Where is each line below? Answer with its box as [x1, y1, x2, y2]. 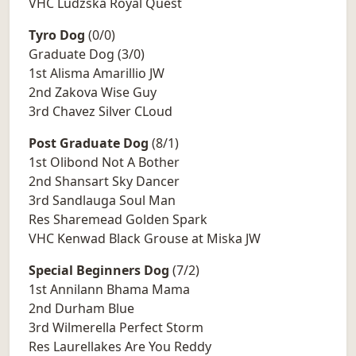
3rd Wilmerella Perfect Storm [29, 319, 203, 337]
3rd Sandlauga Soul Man [29, 192, 176, 210]
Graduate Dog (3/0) [29, 45, 145, 64]
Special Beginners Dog [29, 261, 169, 280]
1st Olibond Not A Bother [29, 153, 180, 172]
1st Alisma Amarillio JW [29, 64, 164, 83]
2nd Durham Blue [29, 300, 134, 318]
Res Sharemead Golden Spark [29, 211, 207, 229]
